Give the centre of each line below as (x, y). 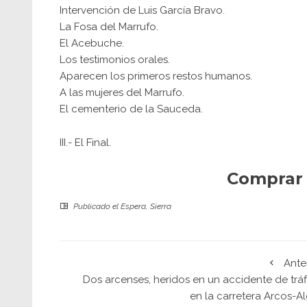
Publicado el (96, 206)
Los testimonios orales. (115, 60)
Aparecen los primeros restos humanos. (156, 76)
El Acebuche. (92, 43)
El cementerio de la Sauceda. (131, 109)
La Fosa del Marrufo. (109, 27)
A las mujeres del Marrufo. (122, 93)
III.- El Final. (85, 143)
